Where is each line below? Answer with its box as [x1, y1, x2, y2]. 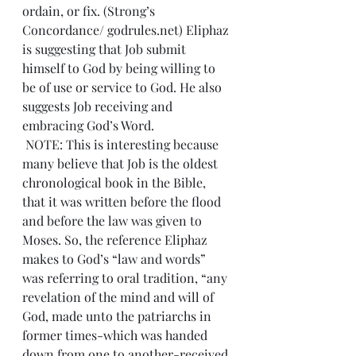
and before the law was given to [22, 211, 205, 229]
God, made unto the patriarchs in [22, 307, 215, 324]
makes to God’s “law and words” [22, 250, 209, 267]
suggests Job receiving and [22, 97, 176, 114]
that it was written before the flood [22, 192, 224, 210]
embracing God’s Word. [22, 116, 154, 133]
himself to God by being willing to [22, 59, 219, 76]
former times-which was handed [22, 326, 211, 343]
